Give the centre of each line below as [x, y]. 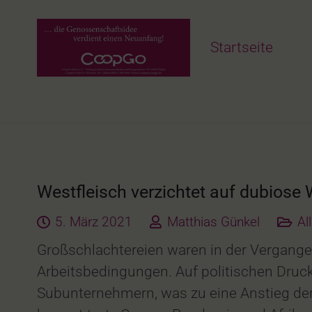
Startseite [242, 47]
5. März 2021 [94, 221]
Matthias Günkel [213, 221]
